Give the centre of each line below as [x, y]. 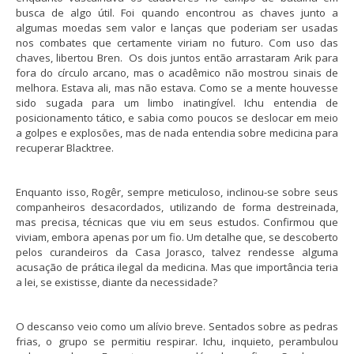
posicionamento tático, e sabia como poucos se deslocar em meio [177, 118]
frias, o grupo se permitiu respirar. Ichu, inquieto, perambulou [177, 342]
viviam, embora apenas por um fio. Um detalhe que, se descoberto [177, 237]
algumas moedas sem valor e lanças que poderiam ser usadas [177, 28]
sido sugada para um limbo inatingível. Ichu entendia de [177, 103]
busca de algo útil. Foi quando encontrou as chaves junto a [177, 13]
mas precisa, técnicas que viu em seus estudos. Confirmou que [177, 222]
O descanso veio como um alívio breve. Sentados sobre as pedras [177, 327]
